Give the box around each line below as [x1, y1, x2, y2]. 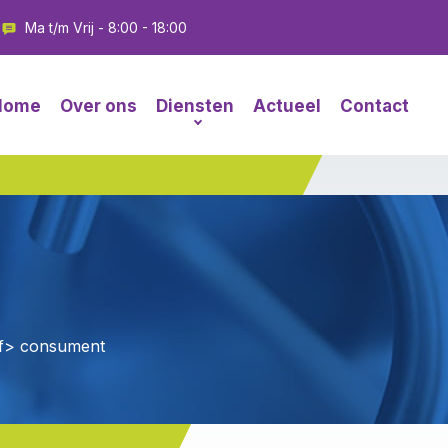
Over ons [60, 95, 137, 116]
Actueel [253, 95, 321, 116]
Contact [340, 95, 409, 116]
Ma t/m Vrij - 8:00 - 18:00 [21, 18, 187, 36]
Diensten [156, 95, 234, 116]
